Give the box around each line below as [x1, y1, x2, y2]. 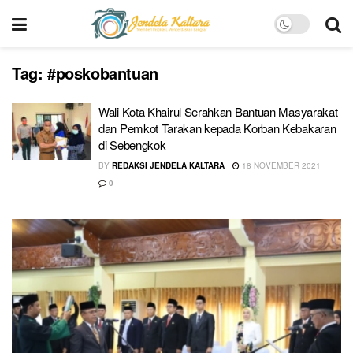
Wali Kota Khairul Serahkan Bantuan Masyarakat [98, 103, 338, 120]
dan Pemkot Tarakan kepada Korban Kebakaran [98, 120, 336, 136]
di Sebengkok [98, 136, 166, 153]
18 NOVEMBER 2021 [240, 160, 321, 171]
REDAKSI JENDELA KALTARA [112, 160, 225, 171]
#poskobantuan [47, 61, 158, 84]
